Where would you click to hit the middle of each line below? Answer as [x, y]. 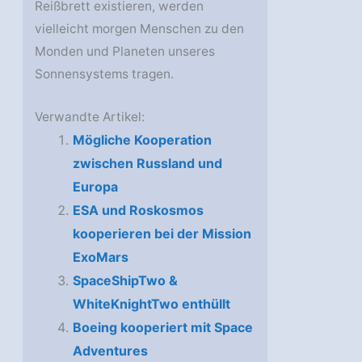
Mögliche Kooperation [142, 140]
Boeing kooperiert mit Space [162, 328]
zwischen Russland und [147, 164]
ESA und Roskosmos [138, 210]
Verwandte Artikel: [90, 117]
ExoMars [100, 257]
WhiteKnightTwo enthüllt [151, 304]
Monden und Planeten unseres [125, 52]
